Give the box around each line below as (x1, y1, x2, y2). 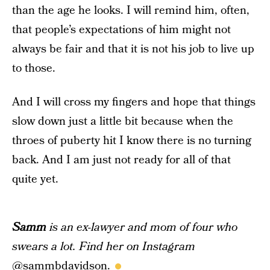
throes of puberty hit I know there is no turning (12, 133, 251, 149)
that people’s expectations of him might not (12, 22, 231, 38)
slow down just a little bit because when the (12, 113, 233, 130)
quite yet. (12, 171, 58, 187)
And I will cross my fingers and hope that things (12, 94, 256, 110)
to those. (12, 60, 55, 77)
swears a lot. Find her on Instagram (12, 239, 195, 255)
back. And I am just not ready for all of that (12, 152, 231, 168)
